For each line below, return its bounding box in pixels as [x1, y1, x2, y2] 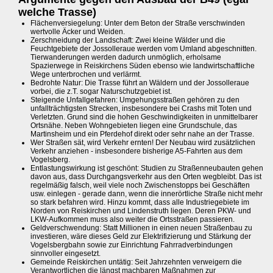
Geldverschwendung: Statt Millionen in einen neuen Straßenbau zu [30, 223, 252, 232]
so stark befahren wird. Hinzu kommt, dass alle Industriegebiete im [30, 197, 249, 207]
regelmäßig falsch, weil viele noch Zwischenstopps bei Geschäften [30, 180, 250, 190]
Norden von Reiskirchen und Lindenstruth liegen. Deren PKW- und [30, 206, 251, 215]
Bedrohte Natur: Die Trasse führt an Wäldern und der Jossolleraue [30, 78, 249, 87]
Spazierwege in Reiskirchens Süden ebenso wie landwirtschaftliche [30, 61, 255, 70]
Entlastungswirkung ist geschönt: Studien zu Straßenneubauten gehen [30, 163, 263, 172]
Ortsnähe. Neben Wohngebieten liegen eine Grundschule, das [30, 121, 237, 130]
